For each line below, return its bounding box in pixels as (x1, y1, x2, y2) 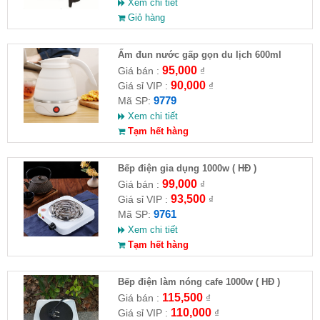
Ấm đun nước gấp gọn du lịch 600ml (117, 49, 281, 60)
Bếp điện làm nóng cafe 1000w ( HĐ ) (117, 276, 280, 287)
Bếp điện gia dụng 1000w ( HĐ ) (117, 162, 256, 174)
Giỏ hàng (124, 11, 165, 23)
